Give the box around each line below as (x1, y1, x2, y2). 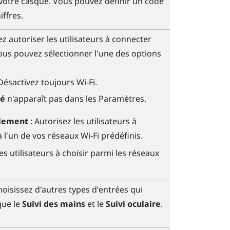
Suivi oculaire (105, 198, 161, 210)
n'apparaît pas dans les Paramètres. (5, 92, 147, 104)
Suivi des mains (22, 198, 85, 210)
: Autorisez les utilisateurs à (28, 115, 137, 127)
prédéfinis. (99, 129, 143, 141)
